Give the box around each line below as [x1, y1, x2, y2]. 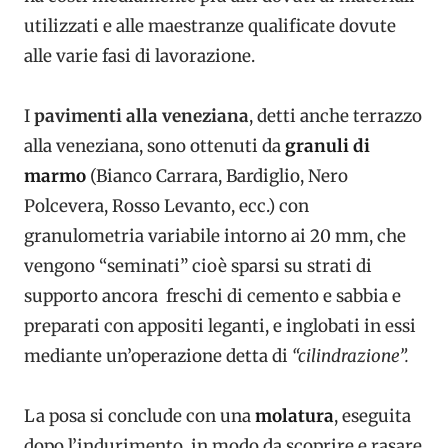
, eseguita [334, 405, 411, 428]
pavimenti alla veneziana [34, 105, 249, 128]
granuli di [285, 135, 370, 158]
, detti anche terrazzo [249, 105, 422, 128]
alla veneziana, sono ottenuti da [24, 135, 285, 158]
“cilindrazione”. [292, 345, 409, 368]
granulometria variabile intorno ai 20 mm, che [24, 225, 406, 248]
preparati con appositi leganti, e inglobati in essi [24, 315, 416, 338]
